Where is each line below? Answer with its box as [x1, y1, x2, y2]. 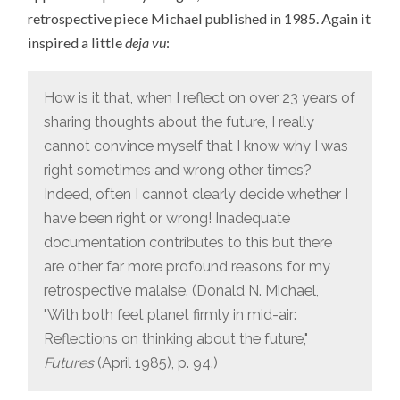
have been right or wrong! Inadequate [44, 210, 291, 228]
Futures [44, 354, 95, 372]
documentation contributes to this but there [44, 234, 333, 252]
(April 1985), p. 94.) [94, 354, 219, 372]
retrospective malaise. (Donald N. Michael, [44, 282, 320, 300]
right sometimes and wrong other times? [44, 162, 312, 179]
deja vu [125, 33, 167, 51]
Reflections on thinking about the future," [44, 330, 309, 348]
